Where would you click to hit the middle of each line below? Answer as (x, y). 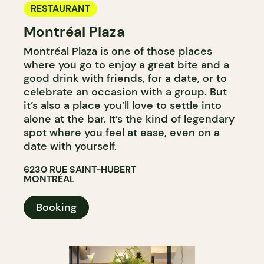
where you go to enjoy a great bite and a (126, 65)
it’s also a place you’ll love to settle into (123, 105)
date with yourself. (70, 146)
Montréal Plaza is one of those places (118, 51)
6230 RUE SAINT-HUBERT (80, 169)
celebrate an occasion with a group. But (125, 92)
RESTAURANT (60, 8)
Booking (56, 207)
